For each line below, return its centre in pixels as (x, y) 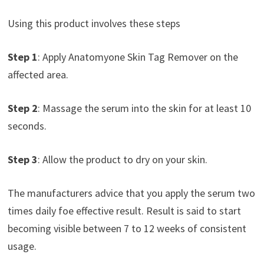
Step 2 (22, 108)
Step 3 (22, 160)
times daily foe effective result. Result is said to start (124, 211)
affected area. (38, 75)
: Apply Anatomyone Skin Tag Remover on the (138, 57)
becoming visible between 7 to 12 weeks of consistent (127, 229)
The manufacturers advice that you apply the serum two (131, 193)
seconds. (27, 126)
